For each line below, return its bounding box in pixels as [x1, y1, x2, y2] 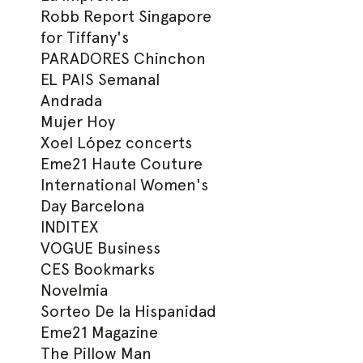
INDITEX [41, 217, 100, 237]
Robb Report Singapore [41, 6, 212, 26]
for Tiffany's [41, 28, 130, 47]
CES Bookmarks [41, 259, 156, 279]
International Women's [41, 175, 209, 194]
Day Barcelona [41, 196, 145, 216]
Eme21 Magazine [41, 322, 159, 342]
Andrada [41, 91, 103, 110]
